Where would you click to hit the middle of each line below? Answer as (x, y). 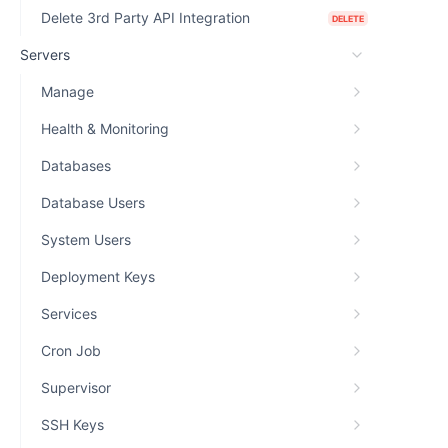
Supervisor (76, 387)
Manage (67, 91)
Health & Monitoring (105, 128)
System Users (86, 239)
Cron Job (71, 350)
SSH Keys (72, 424)
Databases (76, 165)
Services (69, 313)
